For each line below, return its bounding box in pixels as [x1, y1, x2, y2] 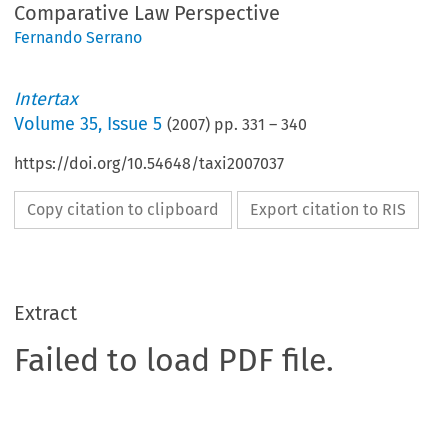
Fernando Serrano [14, 28, 143, 48]
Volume [14, 113, 81, 136]
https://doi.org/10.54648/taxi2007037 [14, 154, 285, 174]
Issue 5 [107, 113, 163, 136]
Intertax [14, 88, 79, 111]
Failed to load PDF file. [14, 341, 335, 380]
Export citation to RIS [250, 200, 407, 220]
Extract [14, 301, 78, 326]
